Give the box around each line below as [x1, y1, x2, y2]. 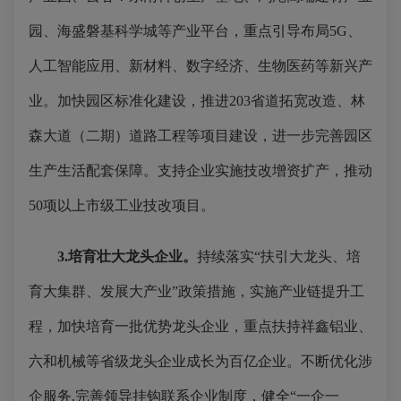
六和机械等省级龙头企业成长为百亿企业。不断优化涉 [29, 354, 372, 369]
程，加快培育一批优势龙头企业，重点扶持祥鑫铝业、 [29, 319, 372, 334]
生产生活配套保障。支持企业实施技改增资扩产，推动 [29, 163, 372, 178]
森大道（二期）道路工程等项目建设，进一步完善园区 [29, 128, 372, 143]
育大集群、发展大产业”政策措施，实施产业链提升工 [29, 284, 364, 299]
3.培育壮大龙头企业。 [57, 249, 197, 264]
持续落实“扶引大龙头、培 [197, 249, 361, 264]
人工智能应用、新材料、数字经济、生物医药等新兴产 [29, 58, 372, 73]
